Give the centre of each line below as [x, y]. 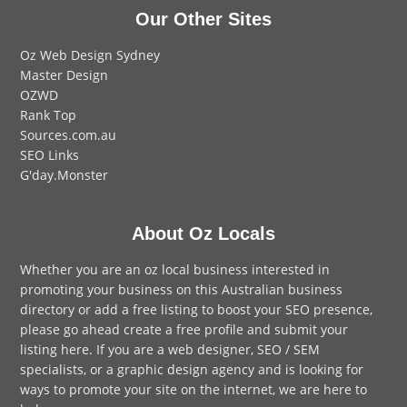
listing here [55, 349]
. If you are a [129, 349]
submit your [312, 329]
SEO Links [50, 154]
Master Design [65, 74]
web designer [210, 349]
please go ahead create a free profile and [148, 329]
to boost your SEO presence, [286, 309]
